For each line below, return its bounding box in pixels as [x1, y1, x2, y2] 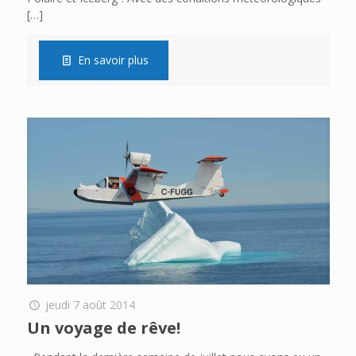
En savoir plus [78, 52, 149, 68]
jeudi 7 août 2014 [45, 296, 136, 312]
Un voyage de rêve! [26, 316, 180, 339]
